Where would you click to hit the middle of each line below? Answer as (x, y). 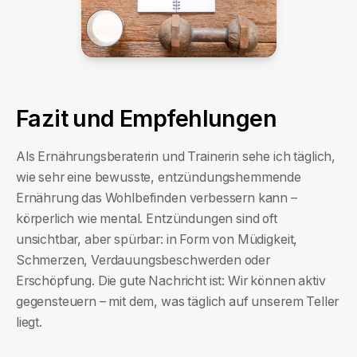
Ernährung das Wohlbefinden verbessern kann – (156, 198)
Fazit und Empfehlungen (146, 118)
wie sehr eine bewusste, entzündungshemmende (159, 178)
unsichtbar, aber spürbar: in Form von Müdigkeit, (157, 240)
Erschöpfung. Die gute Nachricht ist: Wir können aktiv (171, 281)
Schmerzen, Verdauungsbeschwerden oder (143, 261)
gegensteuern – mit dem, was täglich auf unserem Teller (177, 302)
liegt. (29, 323)
